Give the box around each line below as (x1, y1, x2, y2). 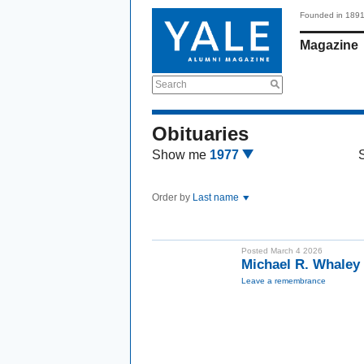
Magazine (300, 38, 358, 52)
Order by (152, 192, 193, 203)
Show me (152, 148, 206, 162)
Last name (193, 192, 241, 203)
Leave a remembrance (241, 276, 326, 285)
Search (155, 79, 187, 90)
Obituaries (152, 123, 249, 145)
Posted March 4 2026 (241, 246, 323, 255)
